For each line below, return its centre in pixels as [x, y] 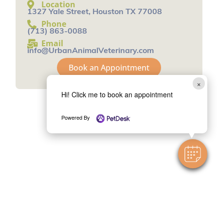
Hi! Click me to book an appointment [117, 94]
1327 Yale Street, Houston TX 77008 [95, 12]
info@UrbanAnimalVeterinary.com [91, 51]
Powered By [76, 118]
